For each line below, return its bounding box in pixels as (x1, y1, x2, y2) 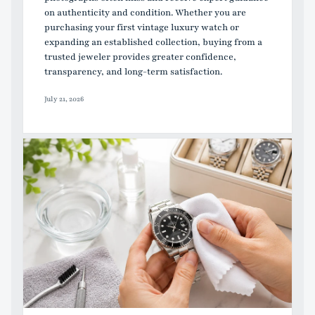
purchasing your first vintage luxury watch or (44, 20, 239, 34)
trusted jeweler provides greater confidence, (44, 50, 236, 63)
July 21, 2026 (44, 94, 84, 104)
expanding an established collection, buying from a (44, 35, 262, 49)
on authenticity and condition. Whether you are (44, 6, 246, 19)
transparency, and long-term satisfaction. (44, 65, 222, 78)
